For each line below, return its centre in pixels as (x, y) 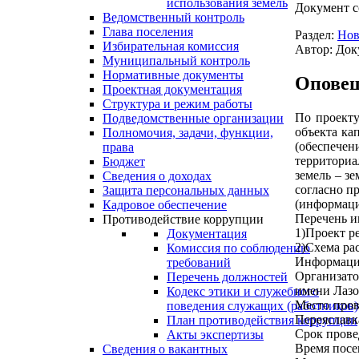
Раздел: (316, 35)
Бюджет (124, 162)
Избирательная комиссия (171, 46)
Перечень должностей (227, 277)
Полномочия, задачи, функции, (188, 133)
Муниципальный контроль (176, 61)
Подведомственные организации (193, 119)
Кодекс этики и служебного (243, 292)
